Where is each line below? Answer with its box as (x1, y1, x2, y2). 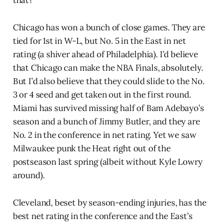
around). (12, 169, 45, 181)
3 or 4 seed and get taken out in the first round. (12, 89, 191, 100)
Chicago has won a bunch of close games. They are (12, 21, 205, 33)
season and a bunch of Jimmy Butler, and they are (12, 115, 200, 127)
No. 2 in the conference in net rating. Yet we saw (12, 129, 197, 140)
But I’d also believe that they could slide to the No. (12, 75, 205, 87)
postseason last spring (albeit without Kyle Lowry (12, 156, 203, 167)
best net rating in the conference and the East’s (12, 210, 193, 222)
